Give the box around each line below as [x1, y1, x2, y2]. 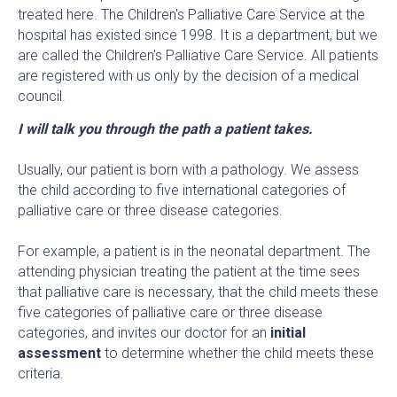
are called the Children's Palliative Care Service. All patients [18, 46, 378, 64]
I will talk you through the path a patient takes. [18, 120, 313, 137]
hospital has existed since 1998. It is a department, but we [18, 26, 378, 43]
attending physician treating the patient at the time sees [18, 262, 360, 280]
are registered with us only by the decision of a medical [18, 66, 359, 84]
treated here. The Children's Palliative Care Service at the [18, 5, 365, 23]
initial [270, 323, 306, 341]
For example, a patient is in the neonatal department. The [18, 242, 370, 260]
